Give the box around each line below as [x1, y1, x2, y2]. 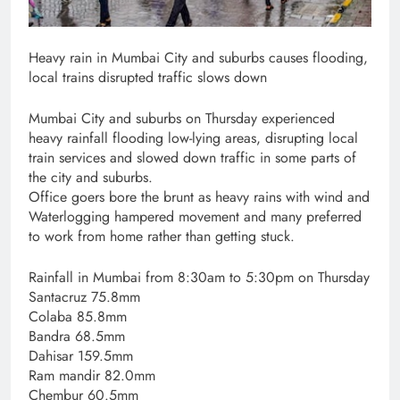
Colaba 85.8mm [29, 306, 127, 328]
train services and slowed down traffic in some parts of [29, 147, 356, 169]
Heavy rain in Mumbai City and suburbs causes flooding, [29, 47, 368, 69]
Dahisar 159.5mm [29, 346, 133, 367]
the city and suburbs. [29, 167, 153, 188]
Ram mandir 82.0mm [29, 365, 155, 387]
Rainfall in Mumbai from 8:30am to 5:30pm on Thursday [29, 267, 370, 288]
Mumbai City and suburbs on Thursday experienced [29, 108, 335, 129]
